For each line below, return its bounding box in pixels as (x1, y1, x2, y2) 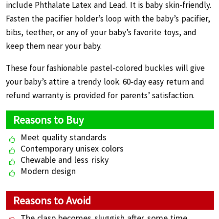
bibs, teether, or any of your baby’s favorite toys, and (5, 27, 197, 38)
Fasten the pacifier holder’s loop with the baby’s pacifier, (5, 13, 210, 24)
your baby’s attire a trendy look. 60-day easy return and (5, 76, 205, 87)
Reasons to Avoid (13, 194, 91, 207)
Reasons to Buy (13, 113, 84, 127)
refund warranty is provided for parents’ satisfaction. (5, 90, 195, 101)
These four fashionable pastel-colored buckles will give (5, 63, 205, 73)
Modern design (20, 165, 76, 176)
